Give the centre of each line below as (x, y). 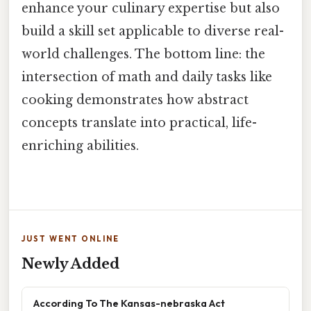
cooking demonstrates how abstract (135, 100)
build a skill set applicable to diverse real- (153, 32)
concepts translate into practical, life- (139, 123)
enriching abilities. (80, 146)
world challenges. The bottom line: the (143, 54)
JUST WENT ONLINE (70, 238)
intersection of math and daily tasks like (147, 77)
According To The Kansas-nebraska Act (129, 303)
